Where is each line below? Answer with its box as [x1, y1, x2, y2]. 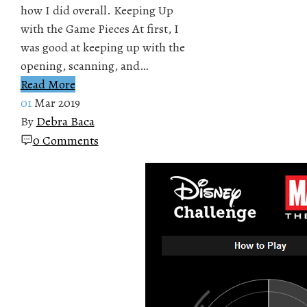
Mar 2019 [34, 94, 80, 111]
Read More [20, 75, 75, 93]
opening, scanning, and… [20, 57, 148, 74]
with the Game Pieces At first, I [20, 20, 179, 37]
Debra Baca [36, 112, 95, 130]
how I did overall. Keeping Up [20, 1, 173, 19]
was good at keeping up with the [20, 38, 185, 56]
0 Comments [32, 132, 99, 149]
